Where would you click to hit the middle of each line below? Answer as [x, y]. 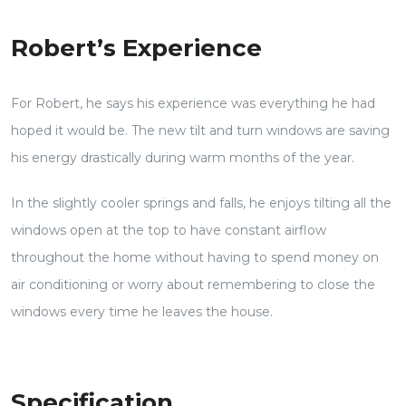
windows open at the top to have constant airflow [169, 230]
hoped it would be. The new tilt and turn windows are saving [200, 130]
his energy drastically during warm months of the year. [183, 157]
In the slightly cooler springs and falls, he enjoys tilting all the [201, 203]
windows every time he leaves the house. [142, 311]
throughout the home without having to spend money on [195, 257]
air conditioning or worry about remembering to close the [193, 284]
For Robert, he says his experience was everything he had [193, 103]
